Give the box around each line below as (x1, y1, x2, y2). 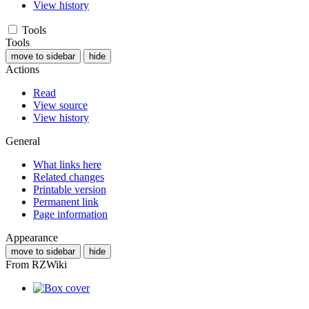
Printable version (33, 183, 106, 195)
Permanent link (33, 195, 99, 208)
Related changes (33, 170, 104, 183)
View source (33, 99, 88, 111)
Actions (6, 63, 39, 75)
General (6, 134, 40, 147)
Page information (33, 208, 108, 220)
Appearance (6, 231, 58, 243)
